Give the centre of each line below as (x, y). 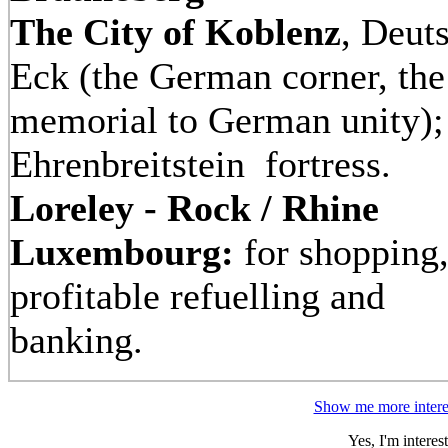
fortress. (323, 164)
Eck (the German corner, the (227, 76)
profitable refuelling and (197, 296)
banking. (91, 340)
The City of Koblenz (175, 32)
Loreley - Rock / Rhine (194, 208)
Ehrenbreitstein (127, 164)
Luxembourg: (127, 252)
